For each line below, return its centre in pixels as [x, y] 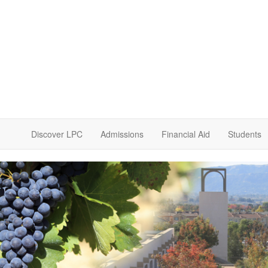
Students [245, 134]
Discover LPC [57, 134]
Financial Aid [186, 134]
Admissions [122, 134]
